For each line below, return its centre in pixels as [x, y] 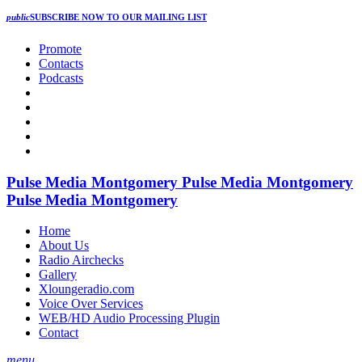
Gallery [58, 275]
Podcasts [61, 78]
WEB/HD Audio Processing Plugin [129, 318]
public [18, 17]
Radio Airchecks [81, 260]
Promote [60, 48]
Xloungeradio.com [86, 289]
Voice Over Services [91, 304]
